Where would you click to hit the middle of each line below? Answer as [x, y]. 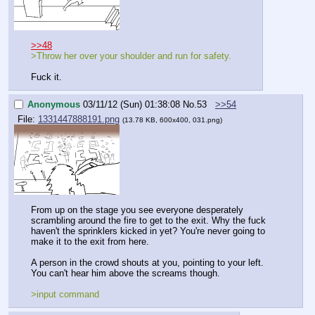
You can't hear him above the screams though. [126, 273]
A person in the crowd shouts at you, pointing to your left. [147, 262]
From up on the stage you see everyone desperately [137, 210]
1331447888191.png [79, 120]
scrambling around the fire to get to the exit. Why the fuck [148, 220]
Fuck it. [46, 77]
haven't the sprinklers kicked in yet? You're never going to [148, 231]
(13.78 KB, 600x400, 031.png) [172, 120]
